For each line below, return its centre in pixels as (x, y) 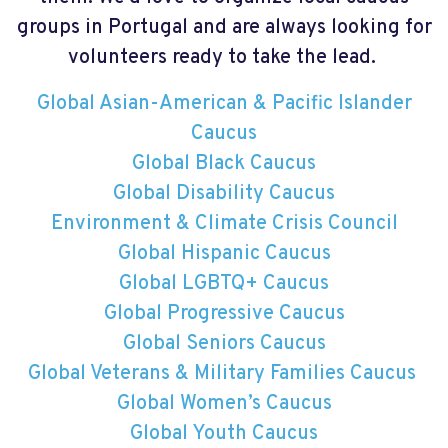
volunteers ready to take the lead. (224, 57)
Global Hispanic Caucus (224, 253)
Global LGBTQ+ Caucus (224, 283)
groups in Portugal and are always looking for (224, 27)
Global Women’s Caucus (224, 403)
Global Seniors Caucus (224, 343)
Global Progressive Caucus (224, 313)
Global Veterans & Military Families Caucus (221, 373)
